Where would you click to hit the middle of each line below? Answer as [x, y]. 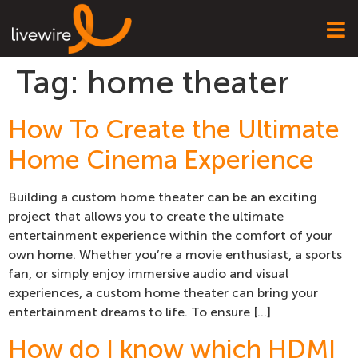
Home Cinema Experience [161, 160]
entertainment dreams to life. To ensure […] [139, 312]
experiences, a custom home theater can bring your [163, 293]
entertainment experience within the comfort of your [170, 236]
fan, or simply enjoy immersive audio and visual [148, 274]
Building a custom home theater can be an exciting [163, 197]
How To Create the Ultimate [174, 130]
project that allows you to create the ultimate [146, 217]
